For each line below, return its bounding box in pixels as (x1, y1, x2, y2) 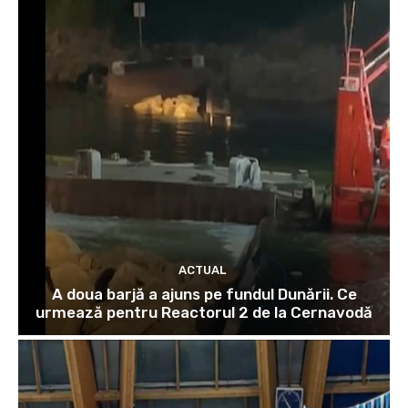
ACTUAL (178, 262, 226, 277)
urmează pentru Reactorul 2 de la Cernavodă (36, 302, 372, 321)
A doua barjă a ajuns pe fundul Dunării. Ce (51, 284, 357, 303)
